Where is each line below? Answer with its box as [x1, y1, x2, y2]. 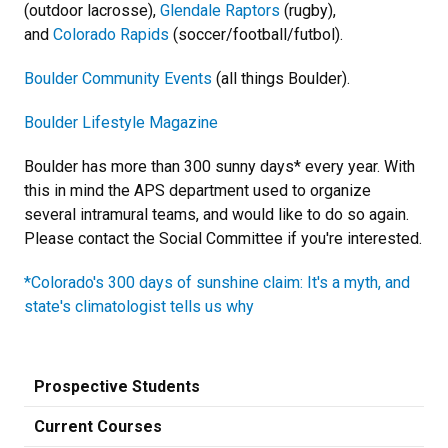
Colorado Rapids [53, 25, 169, 44]
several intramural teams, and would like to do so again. [24, 205, 409, 224]
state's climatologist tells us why [24, 297, 254, 316]
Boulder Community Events [24, 69, 212, 88]
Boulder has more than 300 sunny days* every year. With [24, 157, 415, 176]
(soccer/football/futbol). [169, 25, 343, 44]
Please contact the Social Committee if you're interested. [24, 229, 422, 248]
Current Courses [34, 417, 162, 436]
